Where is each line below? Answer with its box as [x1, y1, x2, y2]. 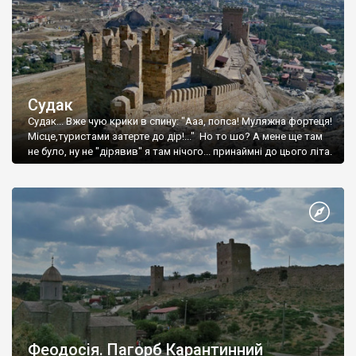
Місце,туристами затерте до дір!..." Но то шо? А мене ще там [28, 130, 323, 142]
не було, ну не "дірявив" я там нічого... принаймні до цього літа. [28, 145, 332, 157]
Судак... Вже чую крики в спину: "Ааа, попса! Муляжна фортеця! [28, 114, 332, 127]
